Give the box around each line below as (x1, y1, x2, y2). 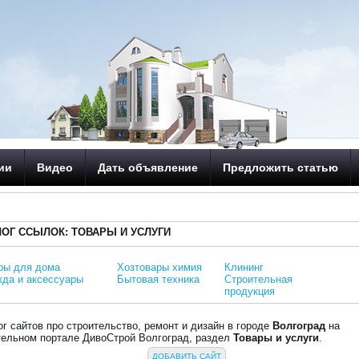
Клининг (224, 261, 264, 273)
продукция (224, 285, 276, 297)
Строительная (224, 273, 293, 285)
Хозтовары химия (117, 261, 203, 273)
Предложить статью (223, 161, 339, 174)
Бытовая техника (117, 273, 200, 285)
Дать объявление (98, 161, 199, 174)
